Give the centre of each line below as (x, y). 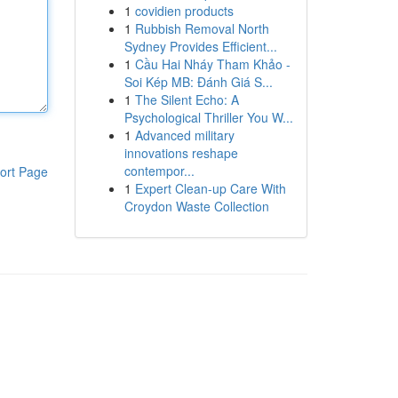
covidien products (184, 11)
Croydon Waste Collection (196, 206)
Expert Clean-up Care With (210, 188)
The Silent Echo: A (187, 99)
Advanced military (184, 135)
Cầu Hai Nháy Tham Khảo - (212, 64)
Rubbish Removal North (202, 28)
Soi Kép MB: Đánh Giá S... (198, 82)
